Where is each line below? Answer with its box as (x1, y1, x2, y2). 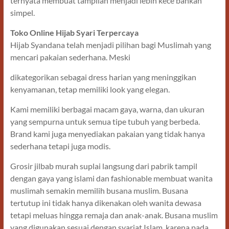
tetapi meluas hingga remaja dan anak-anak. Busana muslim (10, 210, 218, 220)
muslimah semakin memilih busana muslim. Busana (10, 186, 188, 196)
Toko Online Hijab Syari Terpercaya (10, 28, 139, 38)
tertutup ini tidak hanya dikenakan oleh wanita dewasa (10, 198, 201, 208)
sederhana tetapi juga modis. (10, 141, 110, 151)
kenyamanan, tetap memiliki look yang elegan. (10, 84, 170, 95)
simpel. (10, 8, 35, 18)
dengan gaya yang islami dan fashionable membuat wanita (10, 173, 213, 184)
